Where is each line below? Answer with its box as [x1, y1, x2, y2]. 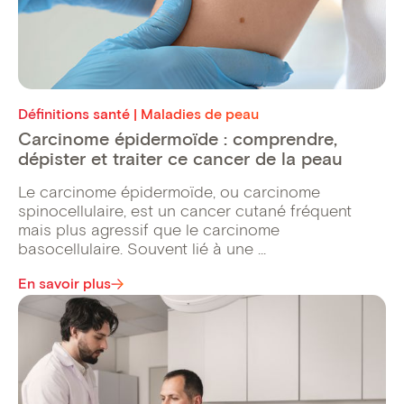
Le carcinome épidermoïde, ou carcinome [18, 181, 320, 202]
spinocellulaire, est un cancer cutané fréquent [18, 200, 352, 221]
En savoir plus [18, 274, 111, 292]
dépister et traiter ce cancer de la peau [18, 147, 343, 170]
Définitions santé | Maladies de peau [18, 105, 259, 123]
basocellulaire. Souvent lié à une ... [18, 238, 266, 259]
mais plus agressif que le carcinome [18, 219, 280, 240]
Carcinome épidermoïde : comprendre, [18, 127, 337, 150]
